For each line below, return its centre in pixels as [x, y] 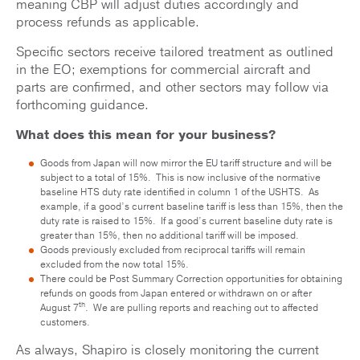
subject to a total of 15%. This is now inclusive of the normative [180, 177]
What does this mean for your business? [146, 135]
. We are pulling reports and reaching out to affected [202, 307]
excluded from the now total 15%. [116, 264]
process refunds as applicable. [108, 22]
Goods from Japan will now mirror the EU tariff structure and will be [186, 163]
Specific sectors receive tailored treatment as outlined [175, 52]
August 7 [59, 307]
